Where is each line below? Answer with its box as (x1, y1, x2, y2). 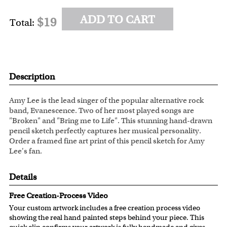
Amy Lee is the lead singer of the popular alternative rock (9, 95, 204, 106)
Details (9, 171, 36, 183)
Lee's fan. (9, 146, 42, 157)
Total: (9, 16, 34, 29)
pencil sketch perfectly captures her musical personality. (9, 126, 201, 136)
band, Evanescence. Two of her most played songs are (9, 105, 194, 116)
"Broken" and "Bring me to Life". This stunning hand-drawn (9, 116, 212, 126)
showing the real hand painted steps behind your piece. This (9, 213, 204, 223)
